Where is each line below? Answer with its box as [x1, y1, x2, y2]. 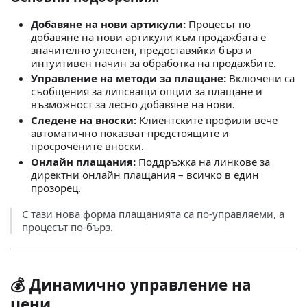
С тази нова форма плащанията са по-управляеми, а [22, 206, 284, 221]
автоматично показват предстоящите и [31, 126, 229, 140]
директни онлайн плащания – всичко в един [31, 167, 259, 182]
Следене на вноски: [31, 113, 136, 127]
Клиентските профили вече [136, 113, 278, 127]
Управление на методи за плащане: [31, 71, 226, 86]
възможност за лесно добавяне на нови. [31, 97, 235, 112]
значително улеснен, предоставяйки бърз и [31, 42, 252, 57]
